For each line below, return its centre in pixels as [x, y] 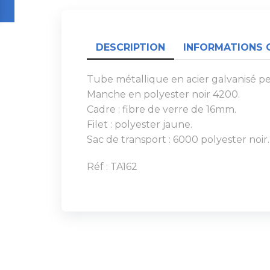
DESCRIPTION [130, 47]
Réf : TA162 [112, 166]
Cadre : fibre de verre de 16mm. [162, 109]
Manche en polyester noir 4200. [163, 94]
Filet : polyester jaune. [140, 124]
